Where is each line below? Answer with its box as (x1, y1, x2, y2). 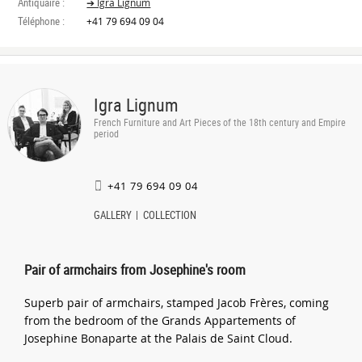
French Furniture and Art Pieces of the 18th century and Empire (93, 116, 346, 129)
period (93, 127, 119, 141)
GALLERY (93, 208, 132, 223)
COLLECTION (142, 208, 196, 223)
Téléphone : (18, 14, 65, 29)
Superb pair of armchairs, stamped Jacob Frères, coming (24, 294, 330, 310)
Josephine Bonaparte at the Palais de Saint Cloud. (24, 330, 293, 346)
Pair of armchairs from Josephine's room (24, 259, 246, 279)
